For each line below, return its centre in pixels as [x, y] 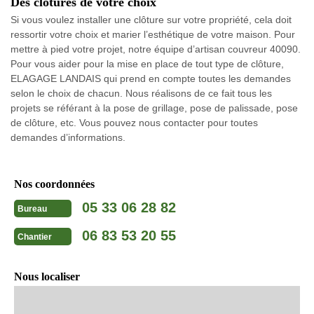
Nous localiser [47, 276]
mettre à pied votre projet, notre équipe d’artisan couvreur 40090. [156, 49]
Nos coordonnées [54, 184]
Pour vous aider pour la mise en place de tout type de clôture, [147, 63]
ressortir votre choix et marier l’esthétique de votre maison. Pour [153, 34]
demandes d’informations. [68, 137]
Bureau [32, 209]
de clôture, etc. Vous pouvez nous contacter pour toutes [134, 122]
